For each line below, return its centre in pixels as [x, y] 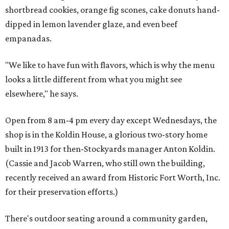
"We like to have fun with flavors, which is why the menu [110, 65]
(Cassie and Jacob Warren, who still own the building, [105, 163]
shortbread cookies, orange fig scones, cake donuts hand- [112, 10]
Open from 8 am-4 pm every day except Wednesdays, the [111, 120]
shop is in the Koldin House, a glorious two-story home [106, 134]
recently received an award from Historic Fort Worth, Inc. [113, 177]
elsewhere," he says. [42, 94]
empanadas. [28, 38]
